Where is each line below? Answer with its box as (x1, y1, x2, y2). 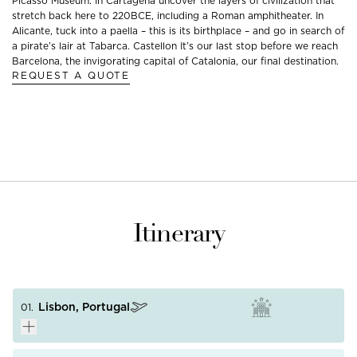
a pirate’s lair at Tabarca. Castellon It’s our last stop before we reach (12, 40, 338, 52)
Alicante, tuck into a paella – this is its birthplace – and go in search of (12, 25, 344, 37)
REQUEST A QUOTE (12, 69, 130, 81)
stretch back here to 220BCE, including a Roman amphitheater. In (12, 10, 324, 22)
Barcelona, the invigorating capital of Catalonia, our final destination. (12, 55, 339, 67)
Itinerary (132, 222, 225, 248)
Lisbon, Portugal (38, 300, 130, 313)
